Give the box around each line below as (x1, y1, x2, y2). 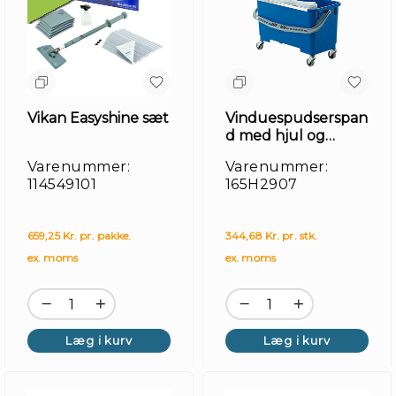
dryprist (225, 145, 280, 162)
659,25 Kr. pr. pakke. (27, 229, 132, 242)
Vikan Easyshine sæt (27, 110, 169, 126)
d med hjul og (225, 127, 325, 144)
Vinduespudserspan (225, 110, 368, 126)
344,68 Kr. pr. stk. (225, 229, 318, 242)
